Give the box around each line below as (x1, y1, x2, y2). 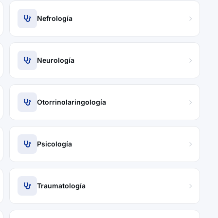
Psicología (37, 140, 73, 148)
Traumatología (37, 182, 86, 190)
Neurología (37, 56, 75, 64)
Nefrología (37, 14, 73, 22)
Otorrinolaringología (37, 98, 107, 106)
